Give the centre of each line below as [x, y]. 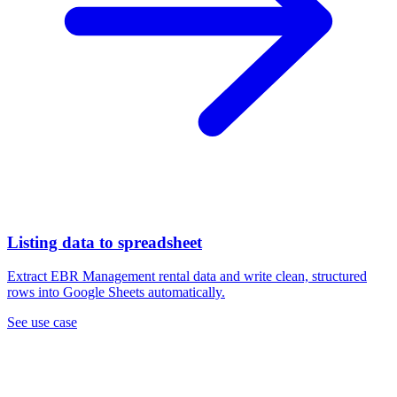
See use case [42, 323]
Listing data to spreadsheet [105, 242]
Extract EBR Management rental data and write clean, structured [187, 276]
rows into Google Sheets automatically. [116, 292]
